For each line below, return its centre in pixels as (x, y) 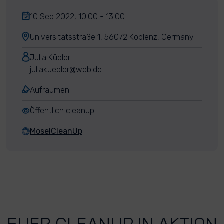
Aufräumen (50, 90)
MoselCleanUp (56, 131)
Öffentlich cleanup (62, 111)
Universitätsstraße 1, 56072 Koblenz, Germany (112, 37)
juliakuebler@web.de (66, 70)
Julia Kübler (50, 58)
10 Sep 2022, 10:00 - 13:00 (77, 17)
